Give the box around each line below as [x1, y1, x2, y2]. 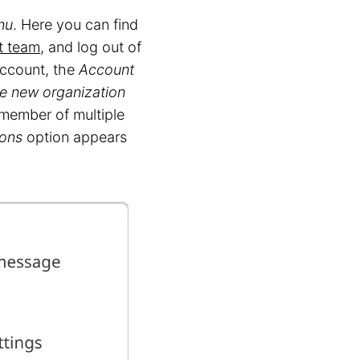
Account [79, 60, 134, 78]
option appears [22, 128, 127, 145]
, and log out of [40, 38, 141, 55]
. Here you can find [13, 15, 138, 33]
